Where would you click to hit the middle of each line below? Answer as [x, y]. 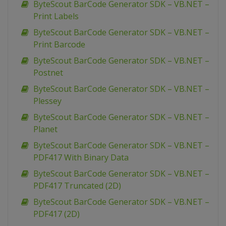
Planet [45, 129]
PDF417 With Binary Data [81, 158]
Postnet [48, 73]
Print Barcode [59, 45]
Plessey [47, 101]
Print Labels [56, 16]
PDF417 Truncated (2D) [77, 186]
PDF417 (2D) [56, 214]
